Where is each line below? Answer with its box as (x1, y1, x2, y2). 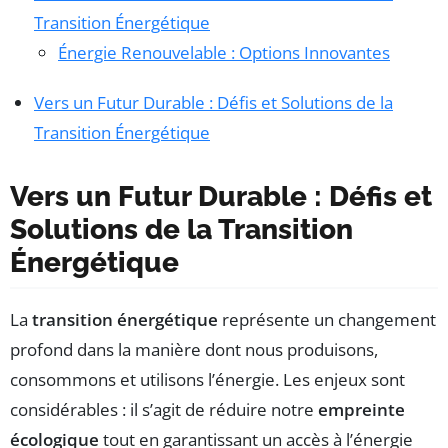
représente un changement (218, 308, 436, 332)
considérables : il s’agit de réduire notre (10, 398, 318, 422)
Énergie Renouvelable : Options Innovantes (58, 41, 390, 65)
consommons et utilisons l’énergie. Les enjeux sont (10, 368, 405, 392)
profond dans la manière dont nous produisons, (10, 338, 378, 362)
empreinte (318, 398, 405, 422)
